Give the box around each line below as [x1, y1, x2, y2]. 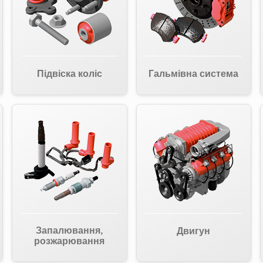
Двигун [177, 226, 211, 236]
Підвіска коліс [36, 69, 102, 79]
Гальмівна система [149, 69, 239, 79]
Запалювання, [36, 225, 103, 235]
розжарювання [34, 236, 105, 246]
